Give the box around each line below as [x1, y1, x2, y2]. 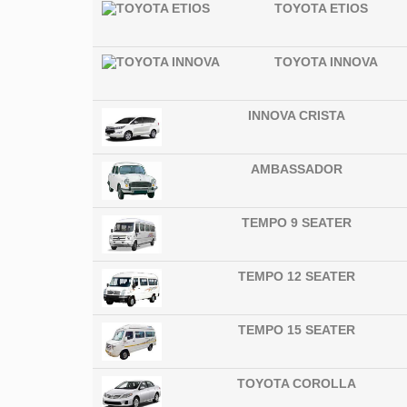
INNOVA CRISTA [248, 108, 346, 124]
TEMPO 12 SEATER [238, 269, 356, 284]
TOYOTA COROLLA [237, 376, 357, 392]
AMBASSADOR [251, 162, 343, 177]
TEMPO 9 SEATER [242, 215, 352, 231]
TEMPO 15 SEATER [238, 323, 356, 338]
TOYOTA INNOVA [273, 55, 378, 70]
